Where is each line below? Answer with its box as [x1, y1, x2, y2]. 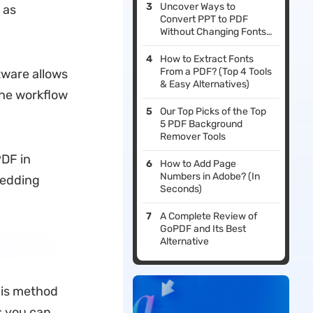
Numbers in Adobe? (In [160, 170, 261, 183]
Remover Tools [160, 131, 226, 143]
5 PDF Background [160, 118, 243, 131]
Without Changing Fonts [160, 26, 267, 38]
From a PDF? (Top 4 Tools [160, 66, 272, 78]
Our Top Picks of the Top [160, 105, 267, 118]
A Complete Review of [160, 210, 258, 223]
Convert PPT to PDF [160, 13, 249, 26]
